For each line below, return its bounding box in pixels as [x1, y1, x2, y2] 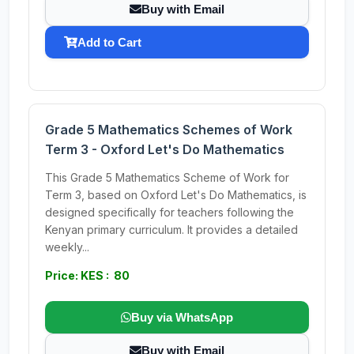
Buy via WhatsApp [131, 311, 233, 324]
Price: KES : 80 [45, 269, 130, 282]
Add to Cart [77, 36, 141, 49]
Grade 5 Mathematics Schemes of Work [45, 122, 292, 137]
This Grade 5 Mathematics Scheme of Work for [45, 171, 289, 184]
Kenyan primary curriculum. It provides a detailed [45, 223, 298, 236]
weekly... [45, 240, 89, 254]
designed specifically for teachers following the [45, 205, 294, 219]
